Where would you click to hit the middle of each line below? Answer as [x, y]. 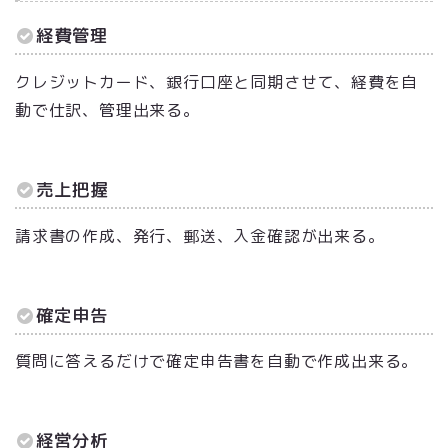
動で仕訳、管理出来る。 [107, 109]
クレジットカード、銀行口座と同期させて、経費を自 [217, 81]
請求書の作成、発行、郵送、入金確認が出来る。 [200, 235]
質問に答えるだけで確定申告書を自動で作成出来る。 [217, 361]
